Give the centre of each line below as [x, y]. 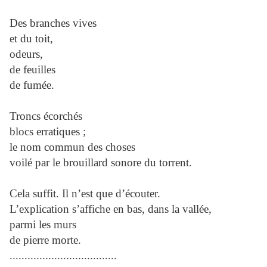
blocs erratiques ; [48, 132]
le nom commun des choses [72, 147]
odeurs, [26, 54]
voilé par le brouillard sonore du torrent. [101, 163]
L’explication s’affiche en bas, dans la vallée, [111, 209]
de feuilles [32, 70]
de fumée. [32, 85]
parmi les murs [43, 225]
